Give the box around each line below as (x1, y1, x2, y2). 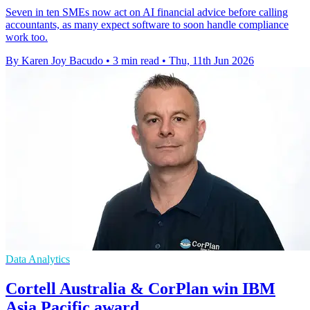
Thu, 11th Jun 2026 (169, 55, 254, 67)
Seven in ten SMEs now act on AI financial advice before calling (6, 6, 288, 19)
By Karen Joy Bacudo (6, 55, 103, 67)
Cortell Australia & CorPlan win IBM (6, 280, 275, 298)
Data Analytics (6, 253, 70, 266)
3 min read (113, 55, 159, 67)
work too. (6, 31, 48, 44)
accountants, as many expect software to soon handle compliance (6, 19, 289, 31)
